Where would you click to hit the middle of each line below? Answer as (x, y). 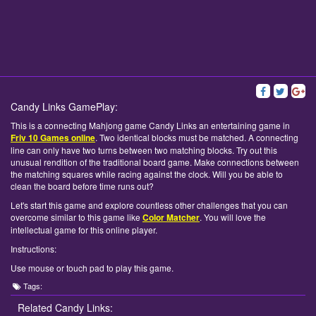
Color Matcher (171, 218)
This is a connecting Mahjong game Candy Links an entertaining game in (150, 126)
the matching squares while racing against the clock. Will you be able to (147, 174)
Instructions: (34, 249)
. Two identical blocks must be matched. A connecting (197, 138)
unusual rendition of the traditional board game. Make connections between (155, 162)
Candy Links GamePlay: (64, 107)
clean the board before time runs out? (82, 186)
